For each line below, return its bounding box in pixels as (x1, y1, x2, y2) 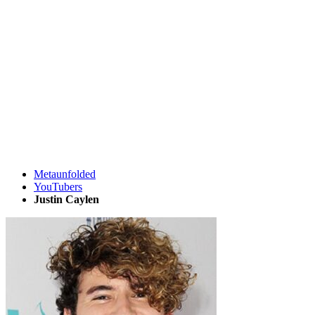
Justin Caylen (34, 193, 99, 205)
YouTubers (34, 181, 82, 193)
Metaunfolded (34, 168, 96, 180)
